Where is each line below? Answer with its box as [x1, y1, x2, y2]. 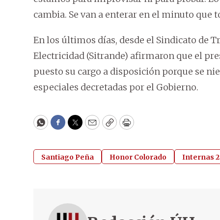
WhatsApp [40, 121, 86, 133]
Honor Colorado [110, 153, 166, 162]
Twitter [74, 121, 108, 133]
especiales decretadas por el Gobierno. [33, 82, 198, 93]
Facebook [57, 121, 99, 133]
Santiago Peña [41, 153, 94, 162]
